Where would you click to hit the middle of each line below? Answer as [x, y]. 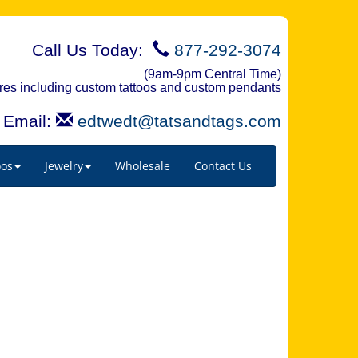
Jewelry [64, 166]
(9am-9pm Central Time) [213, 74]
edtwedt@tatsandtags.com [179, 121]
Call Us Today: [92, 50]
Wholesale [143, 166]
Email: [30, 121]
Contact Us [223, 166]
